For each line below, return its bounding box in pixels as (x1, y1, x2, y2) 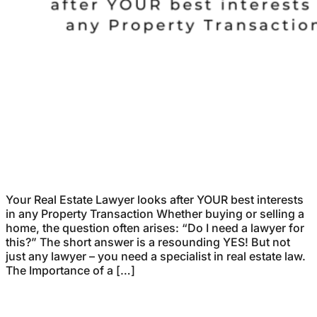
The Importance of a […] (6, 263, 135, 277)
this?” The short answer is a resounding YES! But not (6, 234, 290, 249)
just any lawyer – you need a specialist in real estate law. (6, 248, 306, 263)
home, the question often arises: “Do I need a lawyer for (6, 220, 304, 235)
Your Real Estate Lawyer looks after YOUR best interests (6, 192, 304, 207)
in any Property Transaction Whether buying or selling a (6, 206, 304, 221)
